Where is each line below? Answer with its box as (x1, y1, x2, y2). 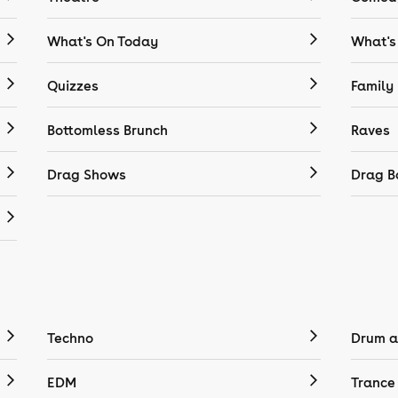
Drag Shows (47, 166, 127, 183)
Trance (350, 374, 395, 391)
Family (350, 77, 394, 94)
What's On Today (47, 33, 159, 50)
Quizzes (47, 77, 99, 94)
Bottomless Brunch (47, 122, 169, 139)
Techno (47, 330, 94, 346)
